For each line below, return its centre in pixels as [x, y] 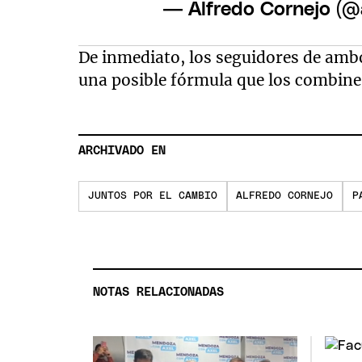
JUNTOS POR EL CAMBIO [153, 196]
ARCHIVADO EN [122, 151]
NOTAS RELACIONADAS [159, 293]
